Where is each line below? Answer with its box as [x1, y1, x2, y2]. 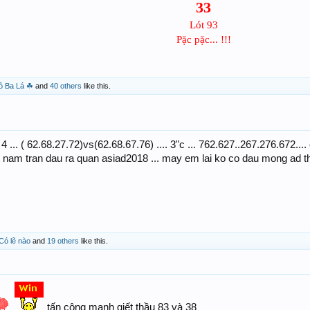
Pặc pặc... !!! [176, 34, 231, 45]
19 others [47, 237, 79, 245]
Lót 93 [189, 19, 218, 30]
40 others [50, 82, 82, 90]
